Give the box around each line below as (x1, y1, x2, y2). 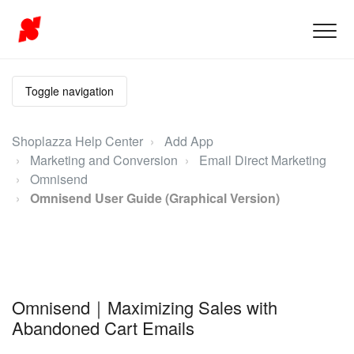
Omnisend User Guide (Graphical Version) (30, 189, 280, 207)
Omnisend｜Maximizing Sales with (12, 294, 277, 319)
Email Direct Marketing (199, 151, 326, 169)
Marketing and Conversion (30, 151, 178, 169)
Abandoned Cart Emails (12, 314, 194, 340)
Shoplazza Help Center (12, 132, 143, 150)
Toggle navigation (25, 83, 114, 99)
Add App (164, 132, 213, 150)
